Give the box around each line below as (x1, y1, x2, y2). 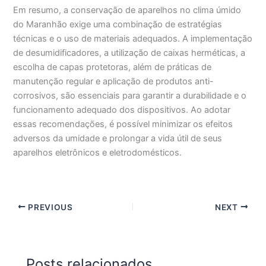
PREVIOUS (26, 202, 73, 212)
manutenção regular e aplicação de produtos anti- (13, 76, 214, 87)
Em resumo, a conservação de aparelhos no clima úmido (13, 5, 242, 16)
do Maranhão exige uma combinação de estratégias (13, 19, 223, 30)
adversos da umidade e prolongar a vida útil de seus (13, 133, 223, 144)
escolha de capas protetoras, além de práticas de (13, 62, 212, 73)
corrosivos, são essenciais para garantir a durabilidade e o (13, 90, 247, 102)
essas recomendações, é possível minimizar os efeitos (13, 119, 233, 130)
